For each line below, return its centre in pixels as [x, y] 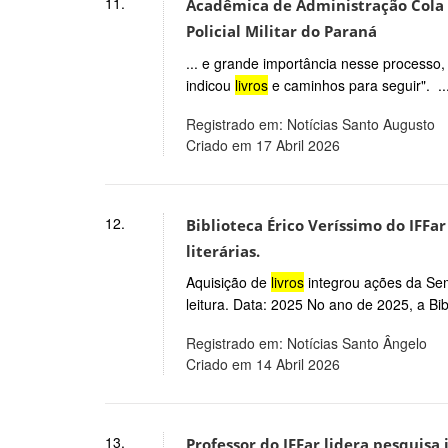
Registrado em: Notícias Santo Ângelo [306, 343]
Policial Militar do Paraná [281, 31]
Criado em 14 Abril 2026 [262, 364]
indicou [210, 84]
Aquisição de [228, 282]
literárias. [222, 251]
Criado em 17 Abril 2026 [262, 144]
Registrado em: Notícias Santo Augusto [310, 123]
